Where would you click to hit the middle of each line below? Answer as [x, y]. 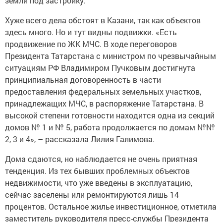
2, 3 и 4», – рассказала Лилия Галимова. [80, 139]
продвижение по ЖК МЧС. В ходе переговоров [91, 44]
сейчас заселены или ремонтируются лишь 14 [92, 194]
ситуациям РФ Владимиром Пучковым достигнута [100, 68]
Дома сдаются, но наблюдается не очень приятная [101, 159]
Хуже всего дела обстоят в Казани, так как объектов [103, 20]
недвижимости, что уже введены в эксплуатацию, [99, 183]
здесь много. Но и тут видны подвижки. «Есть [91, 32]
